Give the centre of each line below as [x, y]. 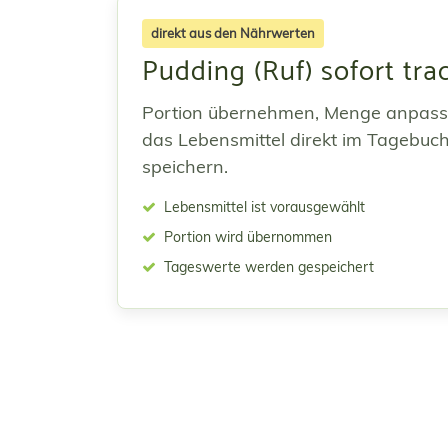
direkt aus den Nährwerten [233, 33]
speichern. [185, 166]
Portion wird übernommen [246, 237]
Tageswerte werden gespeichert [267, 267]
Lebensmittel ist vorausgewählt [262, 207]
